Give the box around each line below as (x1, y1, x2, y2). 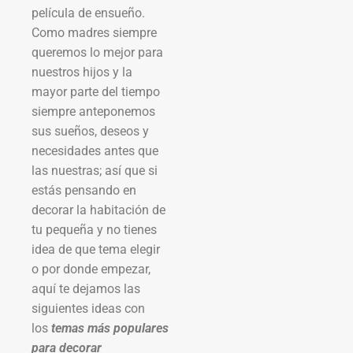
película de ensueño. (32, 5, 145, 20)
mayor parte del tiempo (32, 84, 160, 99)
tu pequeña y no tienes (32, 221, 157, 237)
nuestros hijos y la (32, 64, 132, 80)
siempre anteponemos (32, 103, 155, 119)
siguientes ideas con (32, 300, 145, 316)
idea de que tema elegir (32, 241, 160, 257)
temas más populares (51, 320, 169, 336)
